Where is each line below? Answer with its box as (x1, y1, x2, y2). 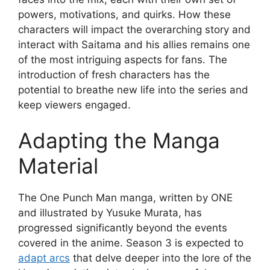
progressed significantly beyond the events (18, 222, 227, 234)
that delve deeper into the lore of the (70, 252, 251, 265)
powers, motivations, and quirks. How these (18, 8, 231, 20)
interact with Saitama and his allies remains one (18, 38, 250, 51)
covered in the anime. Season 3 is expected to (18, 237, 243, 250)
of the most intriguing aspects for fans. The (18, 53, 227, 66)
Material (18, 153, 98, 179)
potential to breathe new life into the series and (18, 83, 248, 96)
